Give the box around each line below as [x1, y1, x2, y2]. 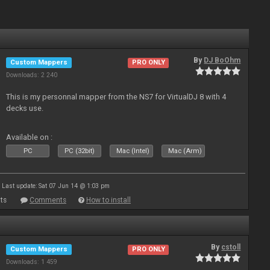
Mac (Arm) [168, 147, 202, 155]
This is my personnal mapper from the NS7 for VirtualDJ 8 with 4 [6, 92, 227, 101]
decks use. [6, 104, 44, 113]
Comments [30, 196, 66, 204]
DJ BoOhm [204, 56, 241, 64]
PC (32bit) [64, 147, 95, 155]
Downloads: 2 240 [6, 71, 58, 79]
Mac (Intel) [116, 147, 150, 155]
